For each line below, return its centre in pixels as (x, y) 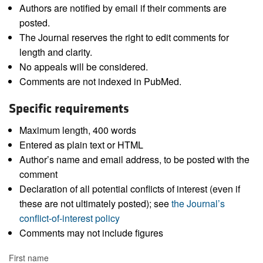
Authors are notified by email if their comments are (123, 8)
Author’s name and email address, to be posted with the (134, 160)
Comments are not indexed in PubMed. (100, 82)
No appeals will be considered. (83, 67)
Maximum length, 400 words (77, 130)
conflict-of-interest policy (69, 218)
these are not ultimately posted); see (95, 204)
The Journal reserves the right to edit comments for (124, 38)
